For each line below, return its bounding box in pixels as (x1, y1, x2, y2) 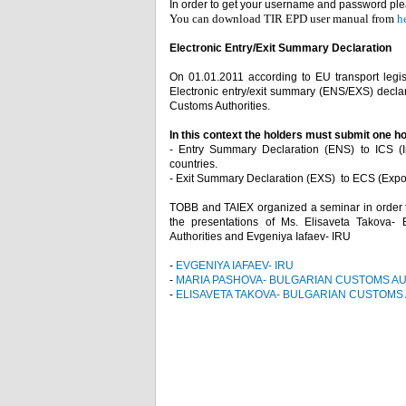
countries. (169, 158, 217, 170)
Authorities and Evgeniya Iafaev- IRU (169, 230, 351, 243)
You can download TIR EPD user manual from (169, 12, 397, 25)
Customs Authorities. (169, 100, 270, 112)
